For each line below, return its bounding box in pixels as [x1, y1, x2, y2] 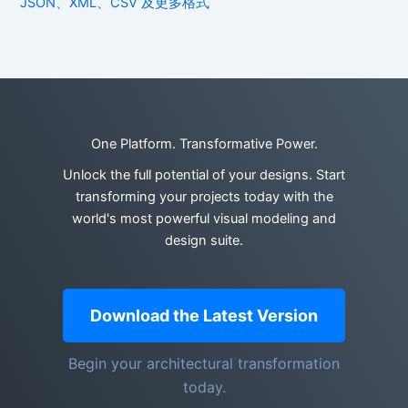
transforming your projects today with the [75, 189, 333, 206]
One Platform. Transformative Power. [90, 136, 318, 153]
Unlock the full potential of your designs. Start [63, 167, 345, 184]
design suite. [165, 232, 243, 250]
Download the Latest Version [90, 306, 318, 325]
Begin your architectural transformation [68, 354, 340, 372]
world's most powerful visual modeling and [72, 210, 336, 228]
